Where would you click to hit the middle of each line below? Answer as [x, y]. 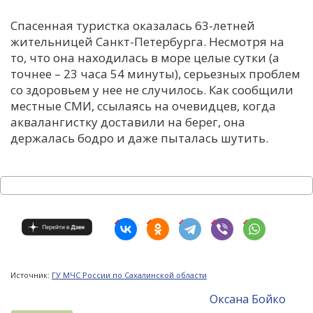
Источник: [31, 275]
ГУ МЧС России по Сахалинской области [129, 275]
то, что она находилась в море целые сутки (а [145, 57]
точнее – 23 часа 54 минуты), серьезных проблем [155, 73]
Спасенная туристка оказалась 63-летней [133, 25]
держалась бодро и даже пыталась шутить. [139, 138]
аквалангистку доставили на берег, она [128, 122]
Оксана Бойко [248, 299]
